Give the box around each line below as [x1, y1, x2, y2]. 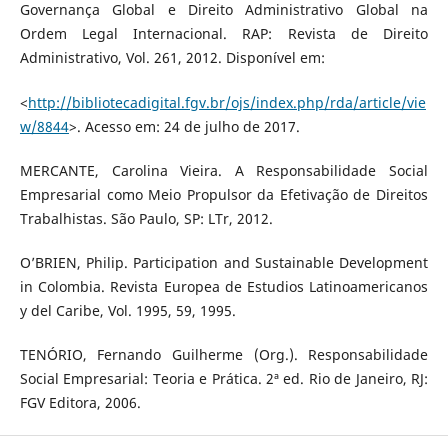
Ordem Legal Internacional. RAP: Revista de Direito [19, 24, 429, 44]
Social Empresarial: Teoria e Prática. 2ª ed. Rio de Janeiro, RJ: [19, 368, 429, 388]
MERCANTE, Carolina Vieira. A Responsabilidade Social [19, 160, 429, 180]
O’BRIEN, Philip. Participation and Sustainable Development [19, 252, 429, 272]
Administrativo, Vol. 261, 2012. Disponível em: [19, 48, 325, 68]
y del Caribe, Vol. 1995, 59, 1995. [19, 300, 236, 320]
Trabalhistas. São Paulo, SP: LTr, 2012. [19, 208, 273, 228]
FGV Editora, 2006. [19, 392, 141, 412]
